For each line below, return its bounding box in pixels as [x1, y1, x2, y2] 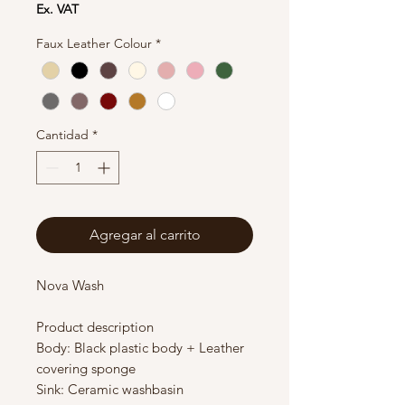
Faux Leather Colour [36, 35, 152, 52]
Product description [36, 318, 154, 336]
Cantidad [36, 127, 89, 144]
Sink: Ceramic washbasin [36, 381, 184, 399]
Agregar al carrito [89, 226, 201, 244]
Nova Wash [36, 277, 108, 295]
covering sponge [36, 360, 139, 378]
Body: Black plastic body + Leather [36, 339, 244, 357]
